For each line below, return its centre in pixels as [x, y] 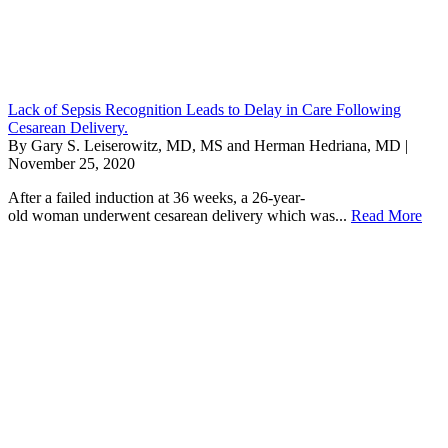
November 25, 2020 [71, 163]
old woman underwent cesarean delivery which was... [179, 215]
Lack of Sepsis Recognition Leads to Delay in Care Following [204, 109]
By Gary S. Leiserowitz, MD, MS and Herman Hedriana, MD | [208, 145]
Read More [386, 215]
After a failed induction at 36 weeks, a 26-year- [156, 197]
